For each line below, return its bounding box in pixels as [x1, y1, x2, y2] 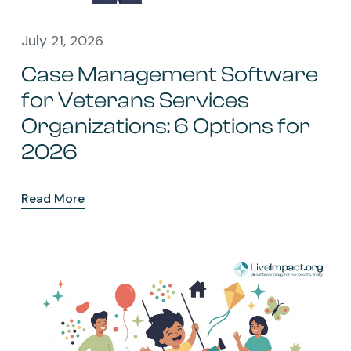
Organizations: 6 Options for [21, 114, 310, 139]
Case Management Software [21, 62, 318, 88]
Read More [21, 190, 85, 208]
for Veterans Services [21, 88, 249, 114]
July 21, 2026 [21, 31, 103, 51]
